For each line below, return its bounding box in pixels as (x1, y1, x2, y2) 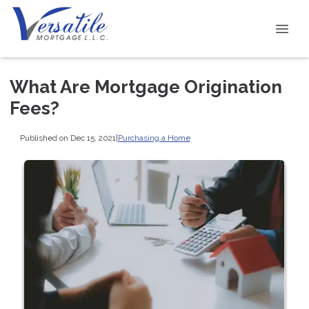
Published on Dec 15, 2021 (19, 132, 116, 143)
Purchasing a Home (117, 132, 190, 143)
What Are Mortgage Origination (10, 77, 282, 97)
